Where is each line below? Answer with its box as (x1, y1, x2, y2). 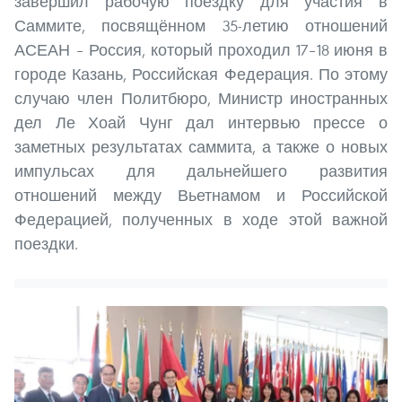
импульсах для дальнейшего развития (14, 160, 388, 181)
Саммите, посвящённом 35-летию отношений (14, 14, 388, 36)
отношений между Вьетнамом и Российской (14, 184, 388, 205)
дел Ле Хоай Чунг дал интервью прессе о (14, 111, 388, 133)
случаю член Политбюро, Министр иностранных (14, 87, 388, 109)
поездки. (14, 232, 78, 254)
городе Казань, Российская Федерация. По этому (14, 63, 388, 84)
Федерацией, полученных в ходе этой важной (14, 208, 388, 230)
